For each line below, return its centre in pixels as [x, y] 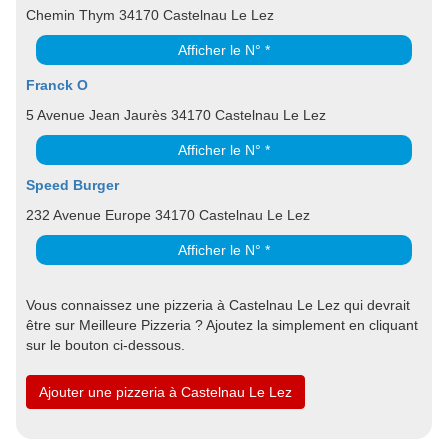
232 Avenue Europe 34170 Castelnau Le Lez [168, 214]
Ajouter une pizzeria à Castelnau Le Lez [165, 391]
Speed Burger [72, 184]
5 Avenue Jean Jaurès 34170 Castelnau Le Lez [176, 114]
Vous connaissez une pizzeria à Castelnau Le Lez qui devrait [218, 304]
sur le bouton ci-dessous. [105, 344]
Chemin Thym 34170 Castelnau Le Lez [150, 14]
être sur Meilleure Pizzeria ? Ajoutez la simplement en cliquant [222, 324]
